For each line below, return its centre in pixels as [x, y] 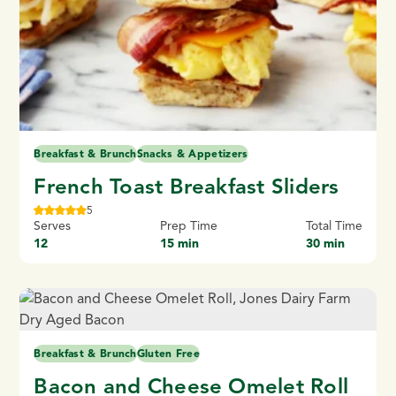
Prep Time [188, 226]
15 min [179, 244]
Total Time [334, 226]
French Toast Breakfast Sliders [187, 187]
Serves [53, 226]
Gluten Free [168, 354]
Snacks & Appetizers [192, 154]
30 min [325, 244]
